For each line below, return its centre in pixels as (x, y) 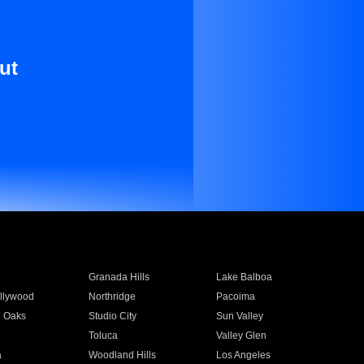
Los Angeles (244, 355)
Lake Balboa (245, 277)
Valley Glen (242, 336)
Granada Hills (119, 277)
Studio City (112, 316)
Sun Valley (240, 316)
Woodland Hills (122, 355)
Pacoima (236, 297)
